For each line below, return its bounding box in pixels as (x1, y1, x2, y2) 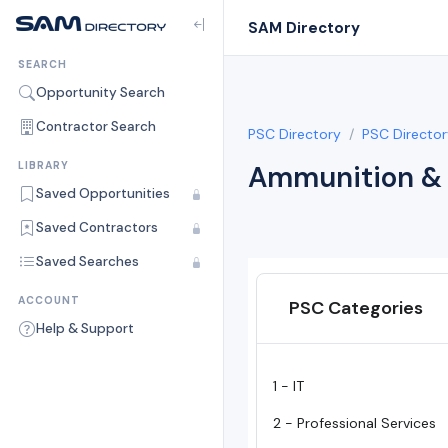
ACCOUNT (18, 294, 80, 307)
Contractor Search (36, 118, 156, 135)
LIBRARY (18, 159, 69, 172)
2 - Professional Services (273, 414, 436, 432)
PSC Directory (248, 125, 341, 143)
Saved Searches (36, 253, 139, 270)
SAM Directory (248, 17, 360, 38)
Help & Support (36, 320, 134, 337)
